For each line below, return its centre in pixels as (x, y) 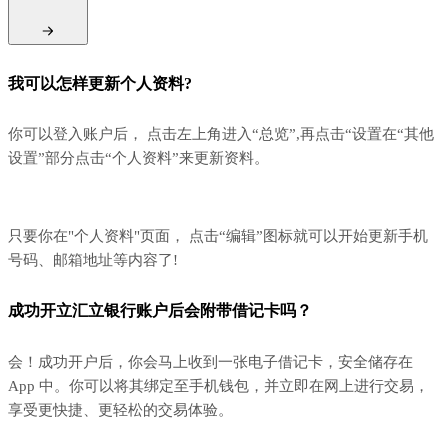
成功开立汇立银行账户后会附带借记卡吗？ (160, 311)
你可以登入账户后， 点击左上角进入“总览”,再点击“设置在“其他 (221, 134)
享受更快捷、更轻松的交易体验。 (120, 409)
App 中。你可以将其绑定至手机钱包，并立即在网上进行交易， (218, 385)
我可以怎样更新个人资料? (100, 83)
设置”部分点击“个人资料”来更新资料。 (138, 158)
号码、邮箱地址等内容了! (93, 260)
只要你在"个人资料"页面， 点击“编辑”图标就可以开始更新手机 (218, 236)
